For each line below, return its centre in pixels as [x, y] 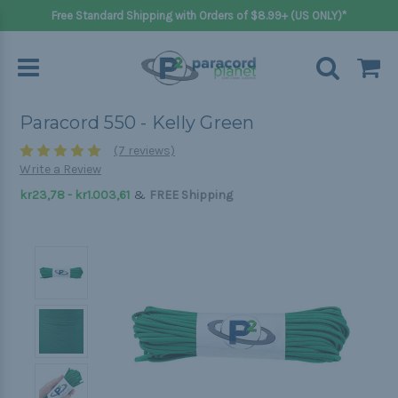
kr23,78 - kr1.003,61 [75, 195]
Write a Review [60, 170]
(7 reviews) [144, 151]
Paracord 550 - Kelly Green [137, 123]
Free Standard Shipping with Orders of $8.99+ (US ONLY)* [199, 16]
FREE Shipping [191, 195]
